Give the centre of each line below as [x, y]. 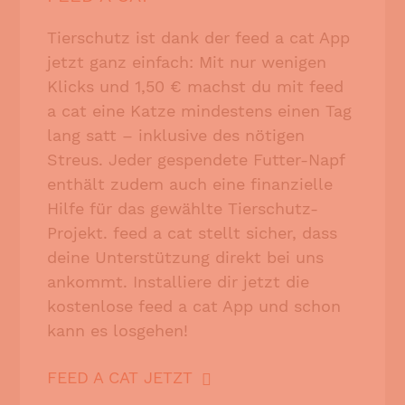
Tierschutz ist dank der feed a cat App [199, 37]
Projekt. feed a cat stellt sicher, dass [193, 232]
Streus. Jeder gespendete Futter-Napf [196, 159]
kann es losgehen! [118, 330]
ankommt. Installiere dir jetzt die [179, 281]
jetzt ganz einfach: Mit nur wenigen [187, 61]
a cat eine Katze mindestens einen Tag [200, 110]
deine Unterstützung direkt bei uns [186, 257]
